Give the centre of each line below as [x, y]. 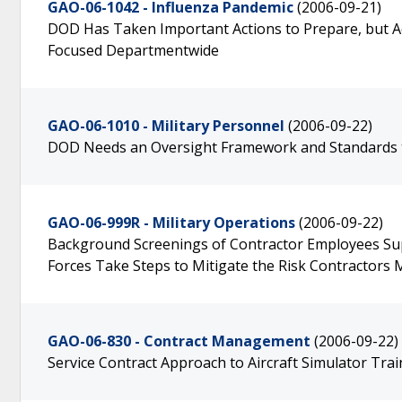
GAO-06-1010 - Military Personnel [166, 126]
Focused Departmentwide [133, 50]
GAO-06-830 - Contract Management [179, 341]
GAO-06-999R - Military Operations [171, 223]
